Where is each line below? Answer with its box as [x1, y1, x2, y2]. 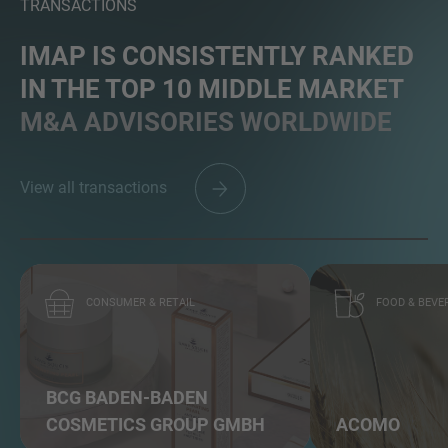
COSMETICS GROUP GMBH [46, 414, 265, 436]
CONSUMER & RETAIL [83, 296, 195, 310]
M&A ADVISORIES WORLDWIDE [20, 107, 392, 138]
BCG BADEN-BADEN [46, 387, 208, 409]
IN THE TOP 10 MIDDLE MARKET [20, 74, 403, 105]
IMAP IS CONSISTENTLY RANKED [20, 41, 414, 72]
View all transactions [20, 177, 171, 197]
